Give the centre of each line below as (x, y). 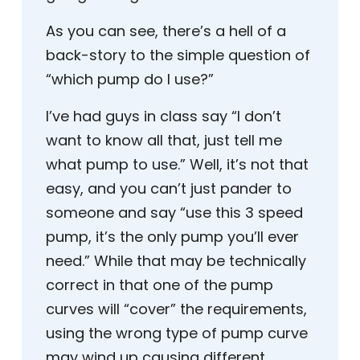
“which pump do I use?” (130, 80)
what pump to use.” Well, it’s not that (177, 165)
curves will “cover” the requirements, (176, 309)
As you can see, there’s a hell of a (166, 31)
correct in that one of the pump (160, 285)
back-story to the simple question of (178, 55)
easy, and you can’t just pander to (169, 189)
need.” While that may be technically (176, 261)
